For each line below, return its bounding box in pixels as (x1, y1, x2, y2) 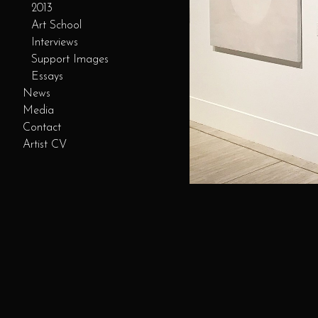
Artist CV (23, 139, 67, 150)
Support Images (31, 54, 109, 65)
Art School (31, 20, 82, 31)
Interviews (31, 37, 78, 48)
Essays (31, 71, 63, 82)
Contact (23, 122, 61, 133)
